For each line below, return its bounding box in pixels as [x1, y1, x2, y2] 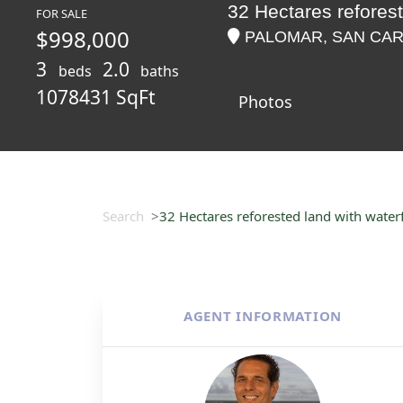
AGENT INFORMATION [184, 307, 342, 325]
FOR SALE [36, 5, 87, 22]
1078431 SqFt [36, 85, 156, 110]
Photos [238, 91, 293, 112]
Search [103, 207, 144, 225]
